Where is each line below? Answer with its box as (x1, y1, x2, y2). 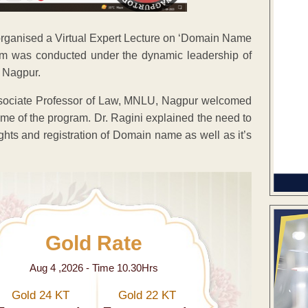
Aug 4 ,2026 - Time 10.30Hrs (29, 261, 158, 274)
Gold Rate (45, 231, 142, 254)
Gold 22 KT (118, 288, 176, 302)
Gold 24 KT (11, 288, 69, 302)
